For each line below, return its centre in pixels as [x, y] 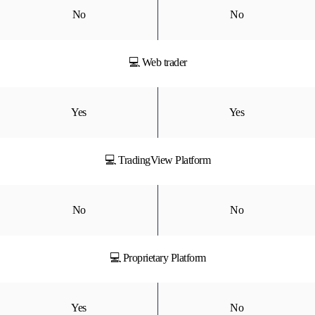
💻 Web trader [157, 62]
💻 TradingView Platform [157, 160]
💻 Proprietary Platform [157, 258]
